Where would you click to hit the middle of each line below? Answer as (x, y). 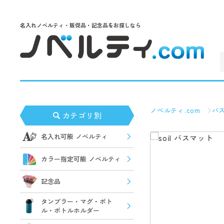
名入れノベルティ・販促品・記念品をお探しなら (80, 25)
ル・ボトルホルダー (70, 210)
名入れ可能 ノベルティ (74, 136)
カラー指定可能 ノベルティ (81, 159)
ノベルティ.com (175, 110)
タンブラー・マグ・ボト (77, 201)
